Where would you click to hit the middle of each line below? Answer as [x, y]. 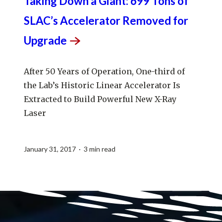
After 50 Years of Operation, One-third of [104, 72]
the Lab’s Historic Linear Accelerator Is [102, 85]
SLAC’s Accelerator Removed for [106, 21]
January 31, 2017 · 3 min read [70, 149]
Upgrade [45, 41]
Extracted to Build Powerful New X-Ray [100, 99]
